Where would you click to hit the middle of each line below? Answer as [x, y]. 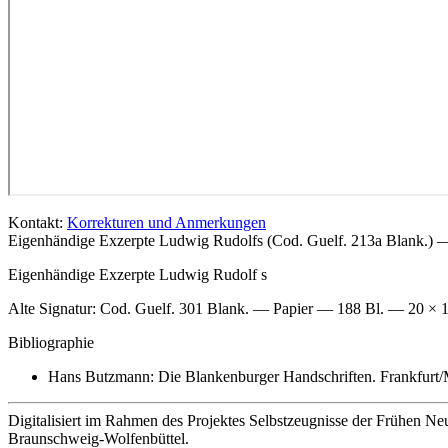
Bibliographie [51, 342]
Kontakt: [37, 222]
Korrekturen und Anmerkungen [166, 222]
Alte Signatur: [54, 308]
